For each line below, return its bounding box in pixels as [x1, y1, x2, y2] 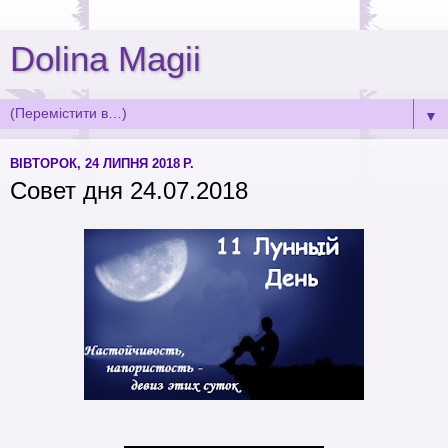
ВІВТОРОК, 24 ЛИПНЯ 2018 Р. [10, 155, 194, 171]
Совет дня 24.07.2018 [10, 177, 248, 204]
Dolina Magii [10, 40, 201, 78]
